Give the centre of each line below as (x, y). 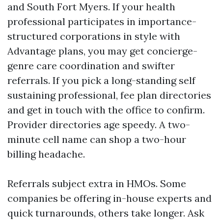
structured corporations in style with (94, 36)
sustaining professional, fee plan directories (109, 95)
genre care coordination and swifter (91, 66)
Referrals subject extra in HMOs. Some (97, 183)
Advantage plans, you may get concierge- (102, 51)
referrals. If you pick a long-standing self (101, 80)
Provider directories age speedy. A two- (99, 124)
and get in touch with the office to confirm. (106, 110)
